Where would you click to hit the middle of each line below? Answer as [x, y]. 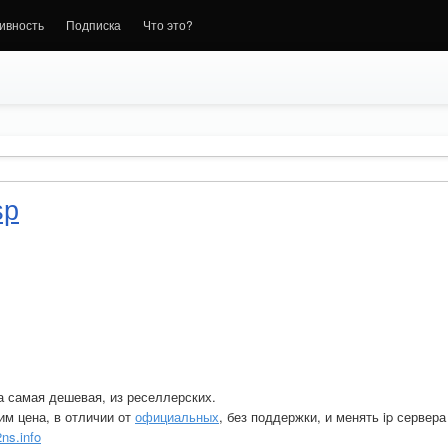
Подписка [93, 24]
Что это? [168, 24]
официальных [177, 416]
